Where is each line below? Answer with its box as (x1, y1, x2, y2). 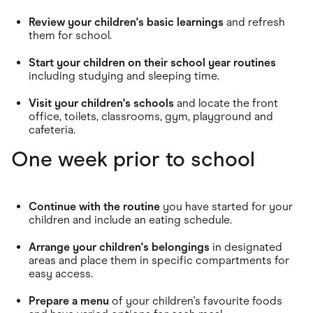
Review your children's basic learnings (29, 15, 224, 29)
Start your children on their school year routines (29, 55, 276, 69)
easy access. (29, 266, 93, 280)
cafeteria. (29, 122, 75, 136)
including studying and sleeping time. (29, 68, 219, 82)
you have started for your (160, 199, 293, 213)
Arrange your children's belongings (29, 240, 210, 254)
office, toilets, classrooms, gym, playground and (29, 109, 273, 123)
